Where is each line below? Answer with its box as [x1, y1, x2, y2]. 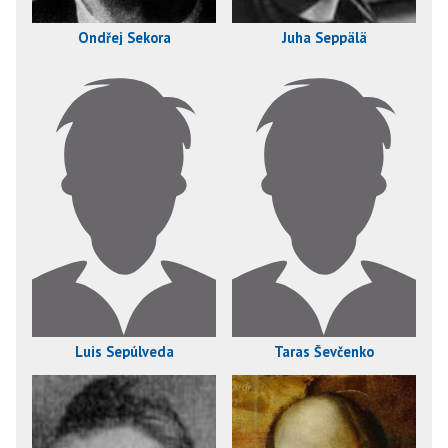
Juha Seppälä [281, 28, 367, 47]
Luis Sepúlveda [74, 342, 174, 361]
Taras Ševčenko [274, 342, 374, 361]
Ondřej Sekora [77, 28, 171, 47]
